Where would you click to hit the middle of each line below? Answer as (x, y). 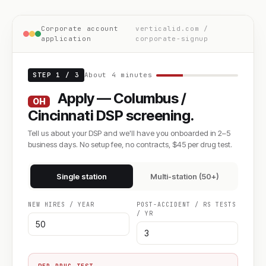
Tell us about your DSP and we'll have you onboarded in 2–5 (129, 133)
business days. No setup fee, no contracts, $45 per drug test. (130, 144)
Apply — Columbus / (121, 98)
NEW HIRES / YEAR (61, 205)
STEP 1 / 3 (56, 75)
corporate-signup (172, 39)
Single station (82, 176)
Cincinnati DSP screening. (111, 115)
